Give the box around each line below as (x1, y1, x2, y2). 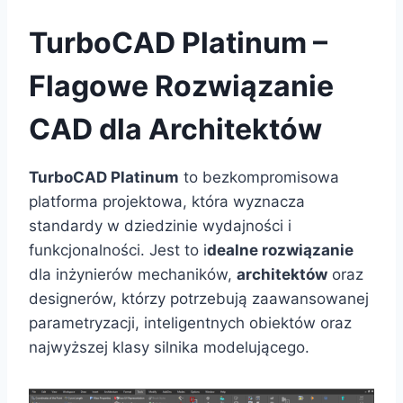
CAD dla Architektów (29, 112, 322, 148)
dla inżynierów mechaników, (29, 265, 237, 284)
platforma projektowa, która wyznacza (29, 193, 305, 211)
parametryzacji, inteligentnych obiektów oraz (29, 314, 352, 333)
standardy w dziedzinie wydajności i (29, 217, 291, 236)
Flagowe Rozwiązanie (29, 68, 334, 104)
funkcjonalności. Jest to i (29, 241, 207, 260)
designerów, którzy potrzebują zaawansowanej (29, 290, 369, 309)
